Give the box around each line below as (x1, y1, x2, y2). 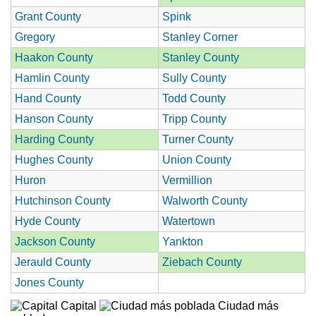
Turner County (162, 133, 233, 145)
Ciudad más (215, 299, 279, 312)
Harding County (15, 133, 94, 145)
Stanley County (162, 51, 239, 63)
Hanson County (15, 112, 93, 125)
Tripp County (162, 112, 226, 125)
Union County (162, 153, 231, 166)
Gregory (15, 30, 55, 43)
